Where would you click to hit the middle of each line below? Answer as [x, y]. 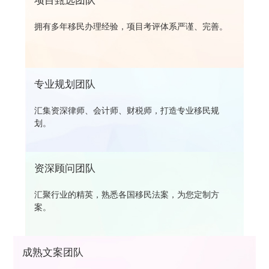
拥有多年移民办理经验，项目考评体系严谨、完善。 [131, 27]
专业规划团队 [65, 85]
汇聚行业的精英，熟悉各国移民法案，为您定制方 [126, 195]
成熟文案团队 [53, 253]
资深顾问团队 [65, 169]
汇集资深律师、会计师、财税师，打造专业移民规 [126, 111]
